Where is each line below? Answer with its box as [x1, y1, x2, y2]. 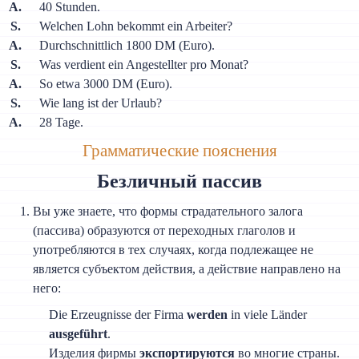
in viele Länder [228, 307, 308, 321]
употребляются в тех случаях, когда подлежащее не [33, 242, 314, 256]
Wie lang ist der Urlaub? [38, 96, 162, 111]
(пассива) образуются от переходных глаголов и [33, 223, 296, 237]
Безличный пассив [97, 170, 262, 192]
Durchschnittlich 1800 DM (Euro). [38, 38, 215, 53]
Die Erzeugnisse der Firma [49, 307, 188, 321]
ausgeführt [49, 326, 108, 341]
